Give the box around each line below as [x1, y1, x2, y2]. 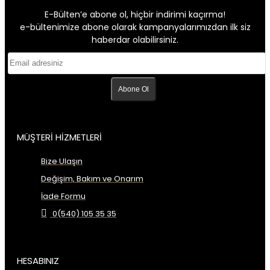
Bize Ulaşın [41, 155, 83, 167]
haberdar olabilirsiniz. [92, 33, 178, 46]
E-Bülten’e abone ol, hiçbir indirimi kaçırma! [45, 8, 225, 20]
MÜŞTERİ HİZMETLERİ [17, 130, 102, 143]
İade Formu [41, 190, 86, 202]
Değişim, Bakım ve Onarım [41, 172, 143, 184]
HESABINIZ [17, 254, 59, 267]
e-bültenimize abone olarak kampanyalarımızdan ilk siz [19, 20, 251, 33]
